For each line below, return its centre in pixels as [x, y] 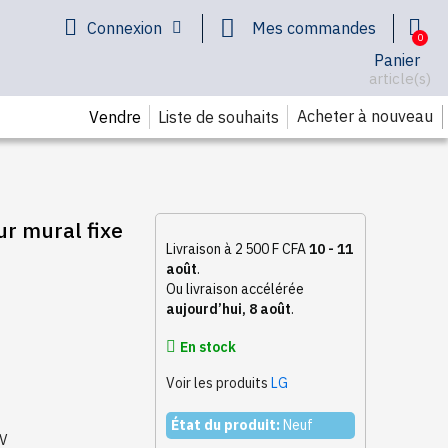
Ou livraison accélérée [235, 289]
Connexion [125, 27]
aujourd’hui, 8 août [229, 309]
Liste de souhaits [219, 117]
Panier [397, 60]
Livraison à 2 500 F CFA [238, 249]
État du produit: [226, 425]
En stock [208, 347]
